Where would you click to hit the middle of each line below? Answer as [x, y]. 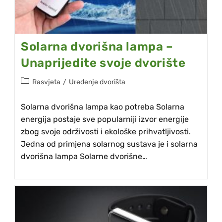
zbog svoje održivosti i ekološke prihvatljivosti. [106, 132]
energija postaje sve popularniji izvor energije [105, 119]
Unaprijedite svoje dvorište [103, 63]
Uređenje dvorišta [97, 82]
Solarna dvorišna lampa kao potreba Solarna [103, 107]
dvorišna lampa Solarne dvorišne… [84, 157]
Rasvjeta [47, 82]
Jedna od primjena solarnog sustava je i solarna [110, 144]
